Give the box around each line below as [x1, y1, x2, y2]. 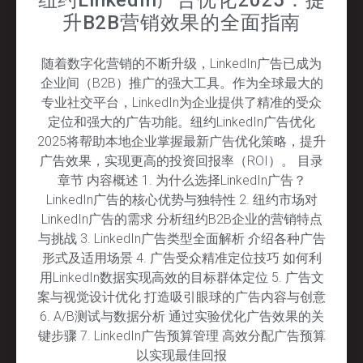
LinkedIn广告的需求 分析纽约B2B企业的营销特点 [41, 211, 322, 227]
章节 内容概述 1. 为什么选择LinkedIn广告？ [57, 172, 306, 188]
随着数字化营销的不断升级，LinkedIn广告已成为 [41, 55, 322, 71]
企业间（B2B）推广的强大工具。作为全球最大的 [40, 75, 323, 91]
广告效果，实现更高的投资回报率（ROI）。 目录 [40, 152, 323, 169]
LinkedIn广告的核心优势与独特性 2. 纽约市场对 [45, 191, 318, 207]
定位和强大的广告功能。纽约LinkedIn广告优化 [48, 113, 315, 130]
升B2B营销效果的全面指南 [62, 11, 301, 34]
